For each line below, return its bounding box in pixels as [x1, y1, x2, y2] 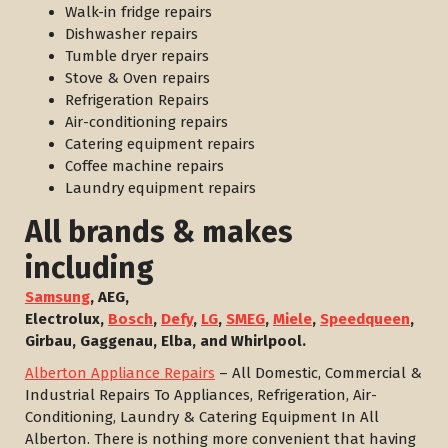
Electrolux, [25, 310, 108, 328]
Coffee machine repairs [65, 157, 224, 175]
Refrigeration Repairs [65, 91, 209, 109]
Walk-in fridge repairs [65, 3, 212, 21]
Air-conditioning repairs [65, 113, 228, 131]
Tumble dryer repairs [65, 47, 209, 65]
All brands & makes [25, 214, 293, 250]
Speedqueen [320, 310, 410, 328]
